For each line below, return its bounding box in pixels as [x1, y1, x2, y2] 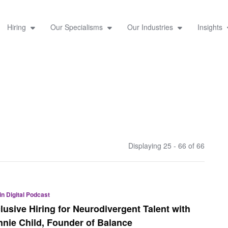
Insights [197, 21, 224, 32]
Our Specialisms [50, 21, 105, 32]
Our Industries [127, 21, 175, 32]
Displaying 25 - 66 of [128, 140, 196, 151]
